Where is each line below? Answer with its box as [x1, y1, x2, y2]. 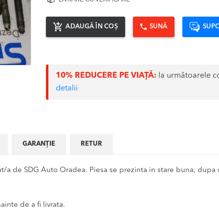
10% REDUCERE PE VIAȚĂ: [56, 72, 157, 80]
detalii [56, 85, 78, 93]
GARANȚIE [22, 141, 55, 148]
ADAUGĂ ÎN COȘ [66, 23, 118, 30]
